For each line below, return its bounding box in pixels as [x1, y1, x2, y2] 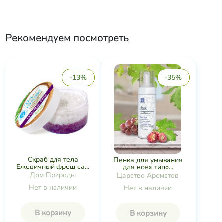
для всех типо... [122, 162, 173, 172]
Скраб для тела [27, 155, 78, 164]
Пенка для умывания [113, 155, 183, 165]
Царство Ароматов [117, 170, 179, 180]
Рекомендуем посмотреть [5, 31, 129, 45]
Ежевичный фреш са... [16, 162, 89, 171]
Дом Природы [30, 170, 76, 180]
